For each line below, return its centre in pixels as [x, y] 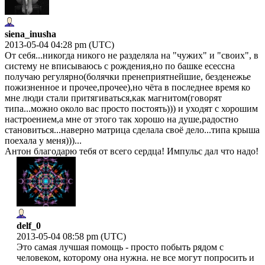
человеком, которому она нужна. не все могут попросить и [135, 257]
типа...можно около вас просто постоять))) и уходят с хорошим [131, 108]
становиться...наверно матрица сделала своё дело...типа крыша [132, 130]
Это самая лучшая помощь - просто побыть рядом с [120, 247]
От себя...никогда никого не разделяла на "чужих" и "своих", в [132, 55]
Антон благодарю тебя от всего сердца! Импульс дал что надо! [132, 151]
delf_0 [29, 225]
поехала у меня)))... [43, 140]
